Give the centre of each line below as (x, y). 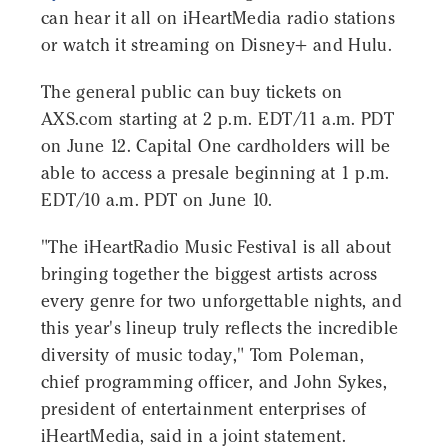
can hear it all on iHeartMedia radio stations (218, 18)
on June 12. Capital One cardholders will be (216, 146)
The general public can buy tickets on (192, 92)
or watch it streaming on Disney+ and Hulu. (217, 45)
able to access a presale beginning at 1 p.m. (215, 173)
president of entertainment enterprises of (204, 409)
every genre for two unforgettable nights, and (222, 301)
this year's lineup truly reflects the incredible (220, 328)
